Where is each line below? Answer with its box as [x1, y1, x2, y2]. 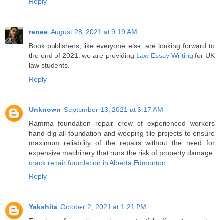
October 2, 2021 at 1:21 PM [60, 203, 146, 211]
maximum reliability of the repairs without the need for [29, 139, 215, 147]
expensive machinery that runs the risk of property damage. [29, 149, 215, 157]
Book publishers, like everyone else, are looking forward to [29, 42, 215, 50]
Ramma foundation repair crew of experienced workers [29, 119, 215, 128]
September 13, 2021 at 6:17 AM [64, 106, 163, 114]
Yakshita [29, 203, 57, 211]
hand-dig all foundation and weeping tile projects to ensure [29, 129, 215, 137]
